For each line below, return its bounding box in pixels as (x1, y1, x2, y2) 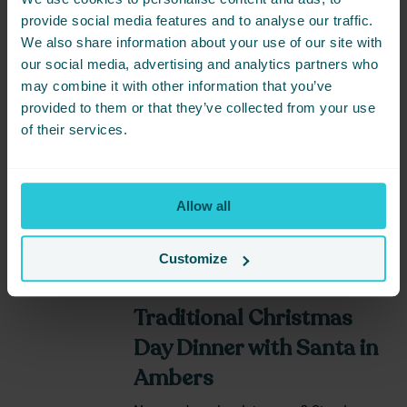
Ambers (134, 363, 213, 393)
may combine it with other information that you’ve (21, 77, 333, 94)
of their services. (21, 121, 127, 137)
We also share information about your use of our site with (21, 34, 382, 50)
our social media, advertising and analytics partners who (21, 55, 378, 72)
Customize (159, 251, 228, 267)
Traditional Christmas (134, 303, 352, 333)
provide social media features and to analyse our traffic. (21, 12, 373, 28)
